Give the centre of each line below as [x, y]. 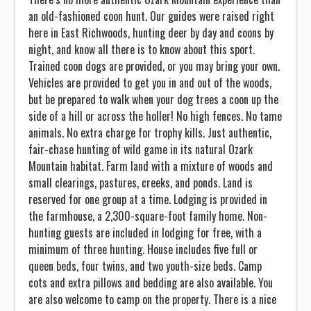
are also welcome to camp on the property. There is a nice [152, 299]
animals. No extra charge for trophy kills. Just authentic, [150, 133]
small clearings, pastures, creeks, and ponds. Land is [141, 183]
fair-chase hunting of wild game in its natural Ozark [141, 149]
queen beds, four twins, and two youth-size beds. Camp [145, 266]
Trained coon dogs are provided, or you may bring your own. [154, 66]
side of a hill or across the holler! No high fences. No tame [155, 116]
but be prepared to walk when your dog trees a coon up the [153, 99]
